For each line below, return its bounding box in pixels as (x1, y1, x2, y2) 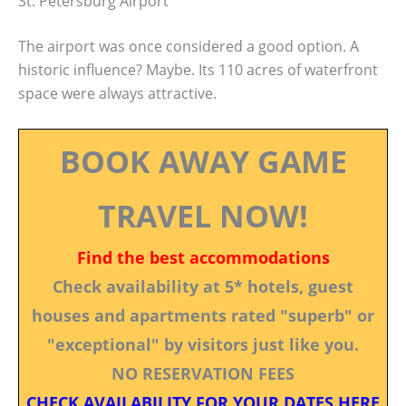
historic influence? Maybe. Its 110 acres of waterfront (18, 60, 378, 81)
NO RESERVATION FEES (111, 362, 295, 384)
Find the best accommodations (76, 246, 330, 268)
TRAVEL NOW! (98, 194, 308, 237)
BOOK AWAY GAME (59, 140, 347, 182)
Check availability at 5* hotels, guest (53, 275, 353, 297)
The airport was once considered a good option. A (18, 36, 359, 57)
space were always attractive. (18, 83, 217, 104)
